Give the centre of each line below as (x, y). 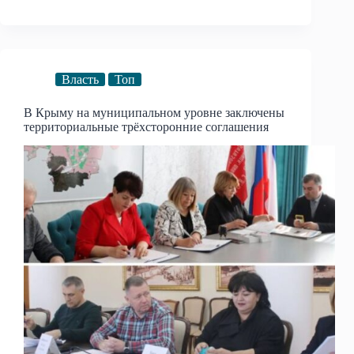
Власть (80, 79)
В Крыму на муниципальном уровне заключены (154, 112)
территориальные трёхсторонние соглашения (146, 126)
